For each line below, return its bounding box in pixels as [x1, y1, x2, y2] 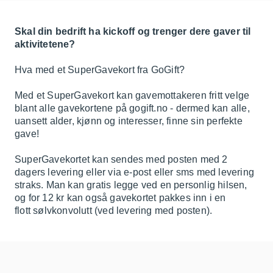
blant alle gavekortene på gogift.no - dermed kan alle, [15, 103, 250, 113]
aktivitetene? [15, 39, 76, 49]
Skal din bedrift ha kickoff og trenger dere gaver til [15, 26, 251, 37]
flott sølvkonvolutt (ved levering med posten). [15, 205, 213, 216]
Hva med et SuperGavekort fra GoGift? [15, 65, 185, 75]
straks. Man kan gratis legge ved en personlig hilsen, [15, 180, 247, 190]
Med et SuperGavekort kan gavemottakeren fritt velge [15, 90, 250, 101]
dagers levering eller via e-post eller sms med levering [15, 167, 255, 177]
